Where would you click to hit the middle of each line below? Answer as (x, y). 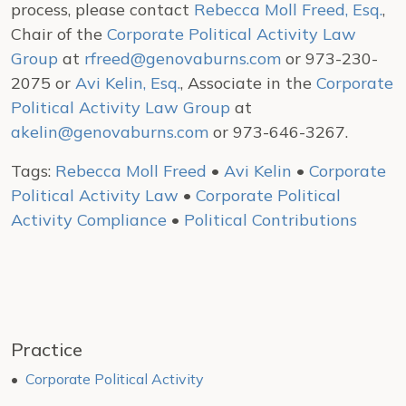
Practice (47, 349)
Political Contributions (271, 220)
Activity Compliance (89, 220)
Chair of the (59, 34)
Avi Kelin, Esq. (128, 83)
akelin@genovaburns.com (110, 132)
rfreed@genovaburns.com (183, 58)
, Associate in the (248, 83)
